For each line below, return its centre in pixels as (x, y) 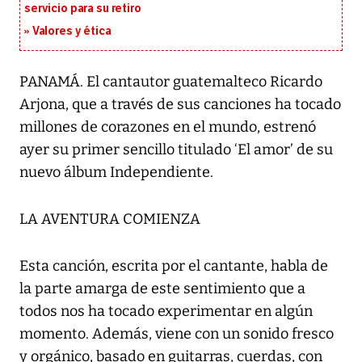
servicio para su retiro (83, 9)
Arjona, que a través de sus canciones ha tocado (180, 105)
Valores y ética (72, 32)
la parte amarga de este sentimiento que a (162, 289)
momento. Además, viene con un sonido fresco (177, 334)
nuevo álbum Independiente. (116, 173)
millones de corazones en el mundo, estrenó (168, 127)
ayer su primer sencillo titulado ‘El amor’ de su (176, 150)
